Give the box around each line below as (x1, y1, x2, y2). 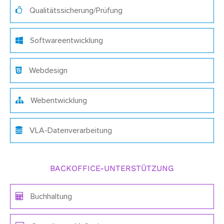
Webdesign (27, 66, 67, 74)
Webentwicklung (28, 96, 87, 104)
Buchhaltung (28, 192, 72, 200)
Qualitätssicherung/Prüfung (27, 6, 122, 14)
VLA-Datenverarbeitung (27, 126, 112, 134)
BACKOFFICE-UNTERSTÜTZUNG (50, 163, 174, 173)
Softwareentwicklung (28, 36, 103, 44)
